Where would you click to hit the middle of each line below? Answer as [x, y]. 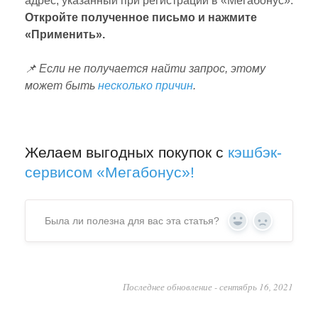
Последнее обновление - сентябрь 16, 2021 [208, 287]
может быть [61, 86]
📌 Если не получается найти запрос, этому [145, 69]
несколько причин [146, 86]
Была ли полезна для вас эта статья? [132, 221]
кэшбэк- [255, 153]
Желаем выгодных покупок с [126, 153]
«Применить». [66, 35]
